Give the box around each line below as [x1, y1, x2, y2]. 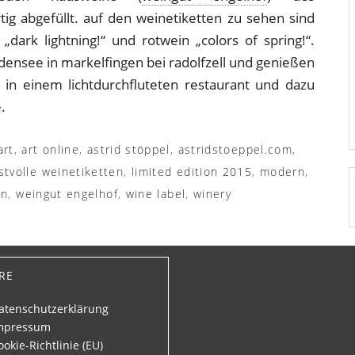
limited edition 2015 [131, 163, 253, 179]
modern [259, 163, 306, 179]
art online [21, 141, 80, 157]
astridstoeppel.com [177, 141, 293, 157]
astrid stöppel [86, 141, 170, 157]
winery [193, 185, 232, 201]
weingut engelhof [16, 185, 118, 201]
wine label [125, 185, 186, 201]
